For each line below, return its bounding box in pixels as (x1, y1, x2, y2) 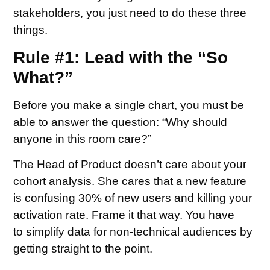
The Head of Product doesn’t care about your (13, 158, 247, 171)
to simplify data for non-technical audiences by (13, 225, 253, 239)
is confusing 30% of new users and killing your (13, 192, 253, 205)
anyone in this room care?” (13, 132, 152, 145)
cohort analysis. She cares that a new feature (13, 175, 247, 188)
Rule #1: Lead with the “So (13, 48, 228, 67)
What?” (13, 67, 74, 87)
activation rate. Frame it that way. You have (13, 209, 235, 222)
